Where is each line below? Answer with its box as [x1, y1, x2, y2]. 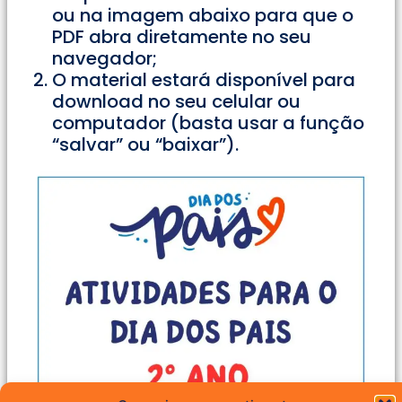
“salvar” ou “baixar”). [52, 132, 239, 158]
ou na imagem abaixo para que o [52, 3, 354, 29]
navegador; [52, 46, 157, 72]
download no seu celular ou [52, 89, 301, 115]
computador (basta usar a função [52, 110, 364, 136]
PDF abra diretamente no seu [52, 24, 311, 50]
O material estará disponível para [52, 67, 355, 93]
